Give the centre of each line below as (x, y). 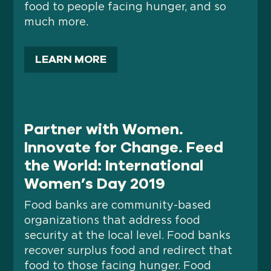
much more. (57, 22)
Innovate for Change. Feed (124, 147)
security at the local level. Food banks (128, 236)
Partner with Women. (104, 129)
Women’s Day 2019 (95, 184)
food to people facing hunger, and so (126, 7)
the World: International (114, 165)
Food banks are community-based (118, 205)
